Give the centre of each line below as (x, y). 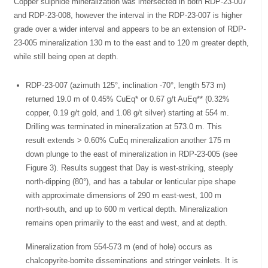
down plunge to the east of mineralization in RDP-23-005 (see (132, 154)
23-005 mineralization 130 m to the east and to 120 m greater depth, (132, 43)
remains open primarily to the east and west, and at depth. (127, 223)
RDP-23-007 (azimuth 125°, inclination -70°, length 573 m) (126, 86)
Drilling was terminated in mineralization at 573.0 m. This (124, 127)
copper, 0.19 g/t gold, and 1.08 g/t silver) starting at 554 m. (128, 113)
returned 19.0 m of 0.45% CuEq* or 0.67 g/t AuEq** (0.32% (128, 99)
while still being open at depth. (66, 57)
